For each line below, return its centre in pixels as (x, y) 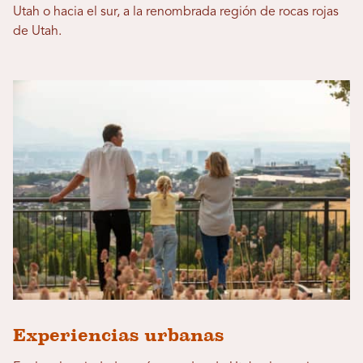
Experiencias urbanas (118, 335)
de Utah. (37, 31)
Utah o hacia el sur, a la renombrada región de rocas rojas (176, 12)
